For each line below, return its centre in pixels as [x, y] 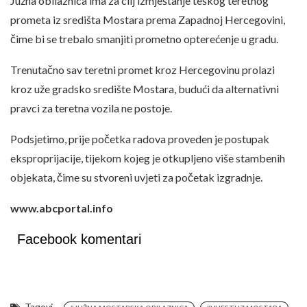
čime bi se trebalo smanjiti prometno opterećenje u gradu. [144, 38]
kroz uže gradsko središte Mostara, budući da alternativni [145, 88]
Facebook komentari [79, 239]
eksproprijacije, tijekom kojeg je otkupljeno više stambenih [148, 158]
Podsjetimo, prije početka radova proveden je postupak [140, 138]
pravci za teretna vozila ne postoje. [91, 108]
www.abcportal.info [62, 208]
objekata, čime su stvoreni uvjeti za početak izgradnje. [136, 177]
